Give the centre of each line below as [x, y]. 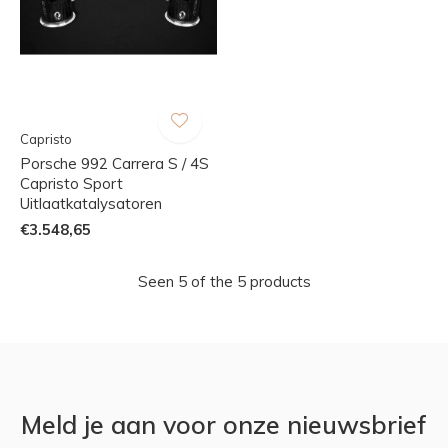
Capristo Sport [71, 183]
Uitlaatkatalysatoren [91, 203]
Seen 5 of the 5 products [224, 281]
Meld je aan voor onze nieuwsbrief [224, 424]
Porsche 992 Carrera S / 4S [114, 163]
